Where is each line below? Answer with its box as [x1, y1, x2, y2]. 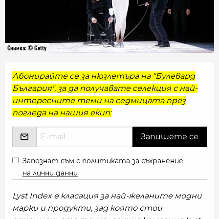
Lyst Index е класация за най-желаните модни [12, 191, 202, 200]
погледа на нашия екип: [12, 108, 111, 117]
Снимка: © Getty [7, 44, 46, 52]
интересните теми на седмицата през [12, 96, 186, 105]
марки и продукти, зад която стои [12, 203, 162, 213]
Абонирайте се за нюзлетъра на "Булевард [12, 71, 195, 81]
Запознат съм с [22, 156, 82, 165]
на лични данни [22, 169, 78, 177]
